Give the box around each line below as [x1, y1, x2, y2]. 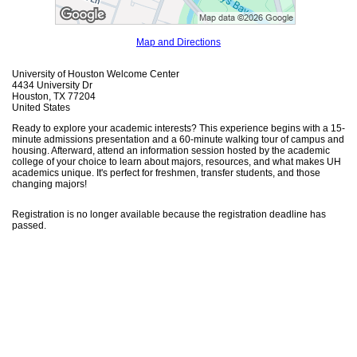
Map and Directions [136, 37, 221, 49]
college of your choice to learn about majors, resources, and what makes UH [12, 156, 341, 168]
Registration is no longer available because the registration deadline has [12, 209, 326, 221]
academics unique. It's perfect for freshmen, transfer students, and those [12, 167, 320, 179]
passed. [12, 220, 46, 232]
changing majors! [12, 178, 87, 190]
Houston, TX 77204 [12, 91, 96, 103]
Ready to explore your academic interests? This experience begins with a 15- [12, 123, 345, 135]
